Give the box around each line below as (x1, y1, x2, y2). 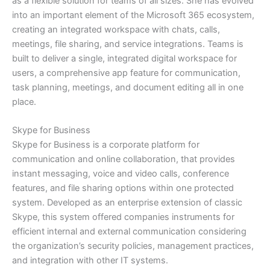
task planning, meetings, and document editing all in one (12, 81, 243, 93)
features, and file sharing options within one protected (12, 182, 234, 193)
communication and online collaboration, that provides (12, 153, 235, 165)
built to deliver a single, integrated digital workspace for (12, 52, 237, 64)
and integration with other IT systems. (12, 254, 168, 266)
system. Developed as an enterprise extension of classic (12, 196, 242, 208)
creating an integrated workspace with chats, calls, (12, 24, 220, 35)
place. (12, 96, 36, 107)
